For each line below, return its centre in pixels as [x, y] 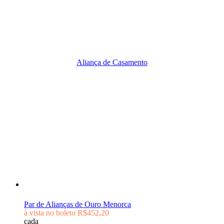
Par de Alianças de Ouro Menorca [77, 204]
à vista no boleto [50, 213]
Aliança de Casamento [112, 62]
